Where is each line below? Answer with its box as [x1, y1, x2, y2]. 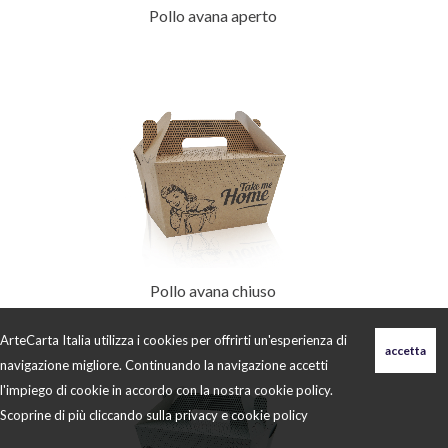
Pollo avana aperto [148, 6, 277, 26]
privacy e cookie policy [175, 407, 308, 423]
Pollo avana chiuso [149, 281, 276, 301]
